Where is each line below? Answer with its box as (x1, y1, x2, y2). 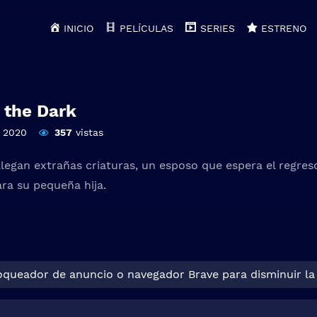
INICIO (64, 23, 94, 34)
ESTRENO (260, 23, 306, 34)
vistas (71, 126, 103, 138)
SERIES (200, 23, 235, 34)
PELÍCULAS (120, 23, 174, 34)
